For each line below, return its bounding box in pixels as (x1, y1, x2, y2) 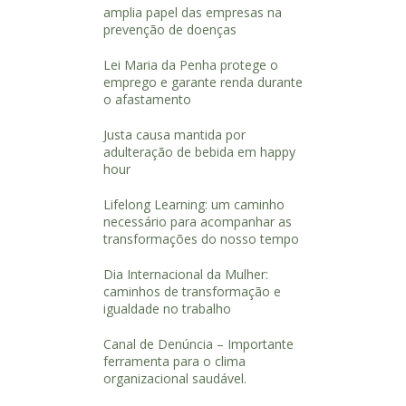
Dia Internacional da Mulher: (102, 266, 268, 283)
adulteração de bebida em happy (102, 143, 295, 160)
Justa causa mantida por (102, 126, 246, 143)
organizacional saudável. (102, 370, 246, 387)
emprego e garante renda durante (102, 73, 303, 91)
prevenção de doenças (102, 21, 237, 38)
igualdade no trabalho (102, 300, 231, 317)
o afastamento (102, 91, 191, 108)
